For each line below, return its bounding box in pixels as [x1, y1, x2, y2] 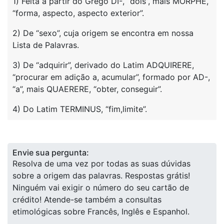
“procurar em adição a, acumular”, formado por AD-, [12, 72, 210, 82]
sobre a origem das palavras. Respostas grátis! [12, 170, 190, 180]
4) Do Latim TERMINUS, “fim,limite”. [12, 104, 147, 114]
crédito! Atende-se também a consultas [12, 194, 161, 204]
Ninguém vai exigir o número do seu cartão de [12, 182, 189, 192]
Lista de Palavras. [12, 40, 79, 50]
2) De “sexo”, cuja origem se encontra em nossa [12, 28, 193, 38]
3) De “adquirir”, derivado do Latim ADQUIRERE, [12, 60, 194, 70]
